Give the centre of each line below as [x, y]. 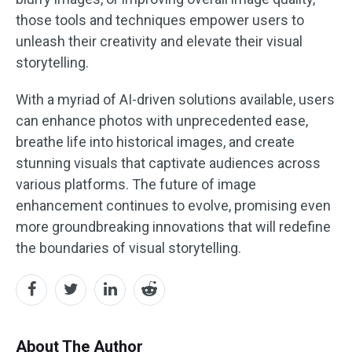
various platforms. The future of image [136, 184]
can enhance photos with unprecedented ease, [162, 120]
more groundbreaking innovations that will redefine [173, 226]
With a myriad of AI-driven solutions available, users [175, 99]
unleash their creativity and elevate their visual [159, 41]
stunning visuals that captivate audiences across [168, 163]
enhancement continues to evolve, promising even [173, 205]
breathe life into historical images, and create [155, 141]
